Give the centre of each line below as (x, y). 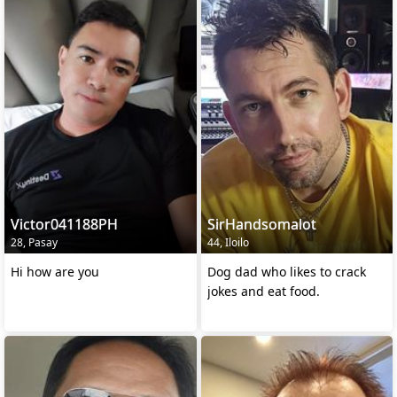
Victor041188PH (64, 224)
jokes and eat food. (263, 291)
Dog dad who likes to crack (286, 271)
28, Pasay (34, 242)
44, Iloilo (228, 242)
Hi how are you (55, 271)
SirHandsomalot (261, 224)
